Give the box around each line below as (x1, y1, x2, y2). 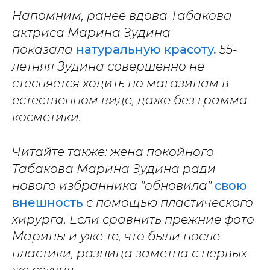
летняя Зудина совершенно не (12, 59, 204, 74)
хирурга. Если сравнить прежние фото (12, 212, 254, 227)
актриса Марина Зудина (12, 25, 171, 40)
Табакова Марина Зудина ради (12, 162, 216, 177)
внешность (12, 195, 86, 210)
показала (12, 42, 76, 57)
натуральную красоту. (76, 42, 216, 57)
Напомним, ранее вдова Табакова (12, 8, 232, 24)
